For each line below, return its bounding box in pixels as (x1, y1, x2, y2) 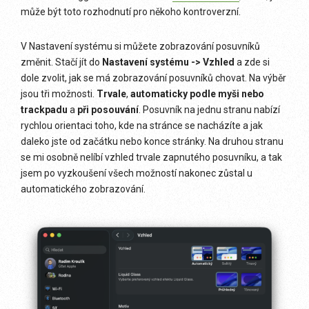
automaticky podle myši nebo (128, 88, 264, 99)
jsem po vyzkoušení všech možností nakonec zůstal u (21, 168, 252, 179)
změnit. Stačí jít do (21, 57, 102, 68)
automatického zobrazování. (21, 183, 146, 195)
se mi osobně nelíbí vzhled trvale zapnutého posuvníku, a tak (21, 152, 282, 163)
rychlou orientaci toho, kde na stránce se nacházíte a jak (21, 120, 263, 131)
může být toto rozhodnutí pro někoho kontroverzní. (21, 6, 241, 17)
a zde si (237, 57, 270, 68)
